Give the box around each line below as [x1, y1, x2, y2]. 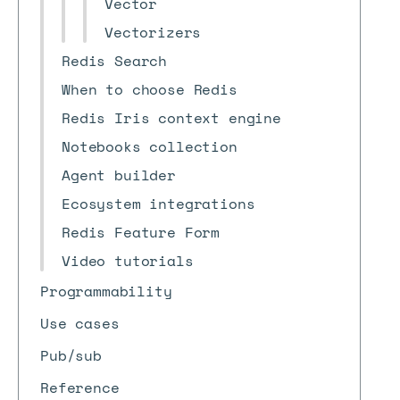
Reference [40, 377, 120, 398]
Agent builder [62, 164, 176, 186]
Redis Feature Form [62, 221, 221, 243]
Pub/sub [40, 345, 102, 366]
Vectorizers [104, 21, 202, 43]
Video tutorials [62, 250, 194, 271]
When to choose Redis [62, 79, 237, 100]
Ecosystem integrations [62, 193, 255, 214]
